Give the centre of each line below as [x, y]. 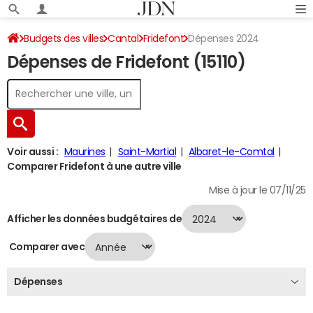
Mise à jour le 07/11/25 [257, 190]
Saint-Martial [147, 152]
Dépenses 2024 [224, 38]
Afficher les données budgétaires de [95, 218]
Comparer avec [46, 246]
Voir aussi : [33, 152]
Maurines [85, 152]
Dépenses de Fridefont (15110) [126, 62]
